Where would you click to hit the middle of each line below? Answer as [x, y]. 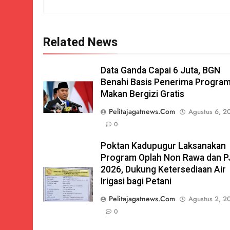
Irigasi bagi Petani [136, 181]
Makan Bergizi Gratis [143, 94]
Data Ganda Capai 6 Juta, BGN [161, 70]
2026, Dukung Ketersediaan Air [164, 169]
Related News [80, 42]
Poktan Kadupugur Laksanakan [164, 146]
